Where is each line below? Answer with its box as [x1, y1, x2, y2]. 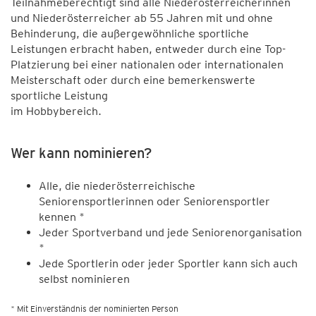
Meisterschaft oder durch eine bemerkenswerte [11, 73, 255, 87]
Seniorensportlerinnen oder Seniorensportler [39, 194, 270, 208]
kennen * [39, 209, 85, 224]
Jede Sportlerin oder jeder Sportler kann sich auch [39, 256, 298, 270]
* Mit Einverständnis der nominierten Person [11, 303, 178, 314]
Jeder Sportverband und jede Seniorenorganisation [39, 225, 302, 239]
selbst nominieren [39, 272, 130, 286]
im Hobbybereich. [11, 104, 102, 118]
